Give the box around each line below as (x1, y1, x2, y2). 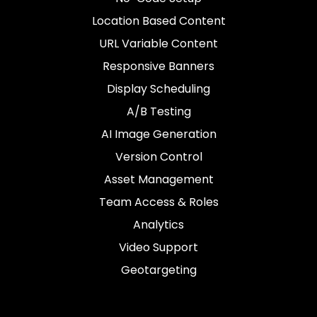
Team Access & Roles (98, 194, 219, 210)
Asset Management (103, 171, 214, 188)
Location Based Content (91, 13, 226, 29)
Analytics (133, 217, 184, 233)
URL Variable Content (99, 35, 218, 52)
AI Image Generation (100, 126, 217, 142)
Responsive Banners (103, 58, 214, 74)
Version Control (115, 149, 202, 165)
